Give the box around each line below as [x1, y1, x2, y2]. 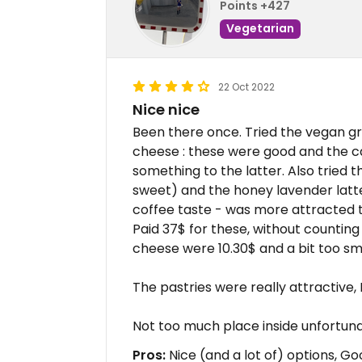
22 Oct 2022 [218, 80, 275, 95]
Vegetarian [226, 19, 294, 36]
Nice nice [133, 99, 200, 120]
